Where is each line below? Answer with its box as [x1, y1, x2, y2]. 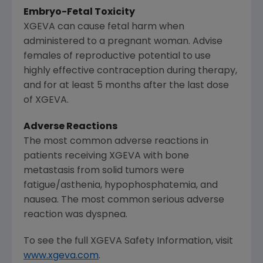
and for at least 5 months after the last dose [23, 80, 229, 90]
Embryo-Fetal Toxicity [23, 7, 135, 17]
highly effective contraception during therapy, [23, 66, 237, 76]
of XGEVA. [23, 95, 69, 105]
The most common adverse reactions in [23, 136, 208, 146]
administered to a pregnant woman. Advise [23, 36, 222, 46]
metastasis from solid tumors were [23, 166, 184, 176]
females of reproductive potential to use [23, 51, 211, 61]
